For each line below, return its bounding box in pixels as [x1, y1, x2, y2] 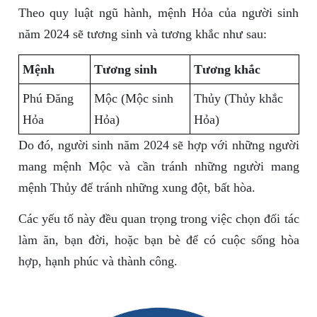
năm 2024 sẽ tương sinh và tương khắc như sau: [18, 27, 267, 42]
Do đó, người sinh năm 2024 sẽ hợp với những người [18, 138, 299, 153]
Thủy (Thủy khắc [193, 91, 283, 106]
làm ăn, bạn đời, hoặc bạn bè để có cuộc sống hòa [18, 233, 299, 248]
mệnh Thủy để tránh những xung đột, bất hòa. [18, 180, 255, 195]
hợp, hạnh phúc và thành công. [18, 254, 178, 269]
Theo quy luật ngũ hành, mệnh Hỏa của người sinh [18, 6, 299, 21]
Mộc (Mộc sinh [93, 91, 173, 106]
